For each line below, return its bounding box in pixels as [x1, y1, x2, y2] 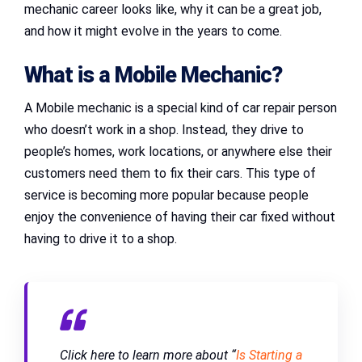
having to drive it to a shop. [24, 231, 177, 247]
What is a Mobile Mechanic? [24, 62, 282, 89]
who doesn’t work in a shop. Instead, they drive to [24, 122, 304, 138]
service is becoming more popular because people [24, 187, 309, 204]
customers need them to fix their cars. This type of [24, 166, 316, 182]
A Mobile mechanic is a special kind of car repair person [24, 100, 337, 116]
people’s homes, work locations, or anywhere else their [24, 144, 332, 160]
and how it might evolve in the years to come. [24, 23, 282, 40]
